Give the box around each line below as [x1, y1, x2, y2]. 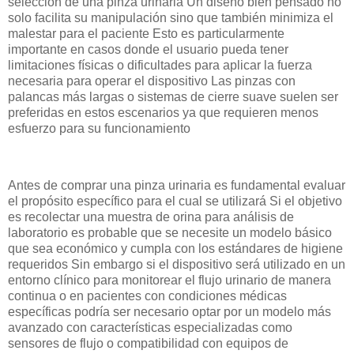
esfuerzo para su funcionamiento [8, 122, 190, 136]
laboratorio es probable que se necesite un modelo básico [8, 226, 332, 240]
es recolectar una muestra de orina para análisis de [8, 210, 294, 224]
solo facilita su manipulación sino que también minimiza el [8, 11, 333, 25]
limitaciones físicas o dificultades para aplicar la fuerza [8, 58, 312, 73]
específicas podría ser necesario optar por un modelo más [8, 305, 331, 319]
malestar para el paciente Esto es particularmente [8, 27, 284, 41]
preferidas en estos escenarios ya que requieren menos [8, 106, 318, 120]
